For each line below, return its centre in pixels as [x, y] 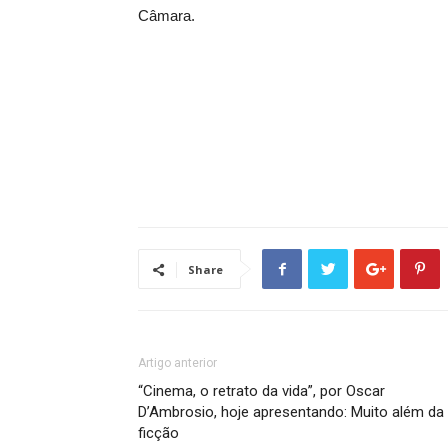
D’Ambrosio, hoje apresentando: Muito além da [291, 412]
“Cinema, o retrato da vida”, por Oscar [261, 391]
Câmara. [166, 15]
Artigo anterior [177, 363]
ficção [158, 433]
